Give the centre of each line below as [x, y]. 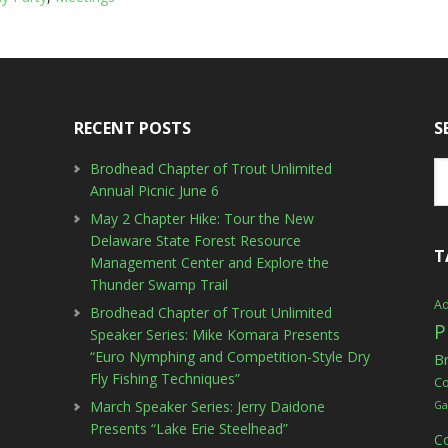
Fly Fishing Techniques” [165, 378]
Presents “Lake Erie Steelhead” [189, 428]
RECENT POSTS [133, 128]
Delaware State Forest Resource [196, 240]
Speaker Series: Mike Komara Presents [215, 334]
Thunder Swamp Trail [159, 284]
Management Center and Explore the [210, 262]
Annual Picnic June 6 [155, 190]
